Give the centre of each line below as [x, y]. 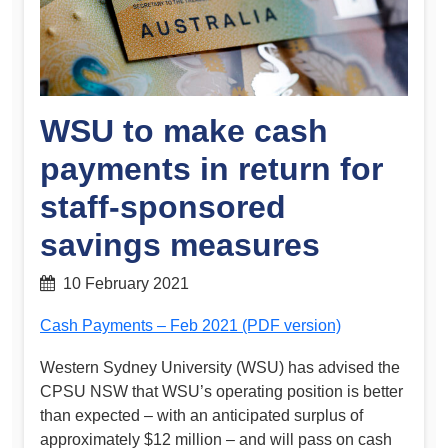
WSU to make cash [184, 131]
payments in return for [211, 169]
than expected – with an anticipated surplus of [201, 415]
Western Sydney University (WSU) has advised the [220, 367]
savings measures [180, 245]
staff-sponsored [163, 207]
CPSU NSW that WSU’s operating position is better [221, 391]
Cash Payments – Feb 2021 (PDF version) [190, 325]
